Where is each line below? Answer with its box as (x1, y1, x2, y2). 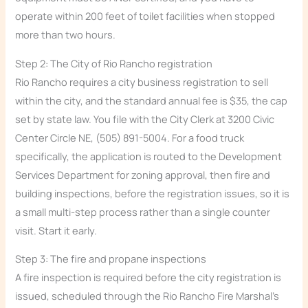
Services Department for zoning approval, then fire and (15, 167, 271, 181)
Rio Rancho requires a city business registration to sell (15, 74, 269, 89)
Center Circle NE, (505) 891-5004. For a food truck (15, 130, 245, 144)
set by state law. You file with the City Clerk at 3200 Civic (15, 111, 275, 126)
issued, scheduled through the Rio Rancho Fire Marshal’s (15, 289, 280, 303)
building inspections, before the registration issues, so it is (15, 186, 290, 200)
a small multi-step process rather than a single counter (15, 204, 271, 219)
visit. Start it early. (15, 223, 98, 237)
